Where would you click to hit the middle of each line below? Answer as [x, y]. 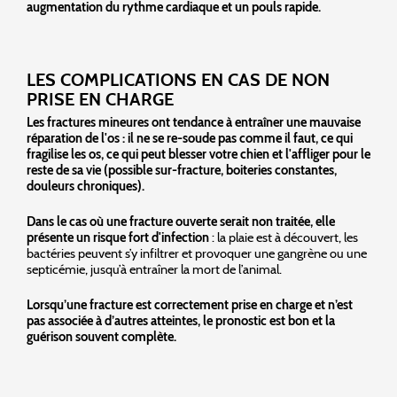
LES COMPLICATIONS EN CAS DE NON [178, 79]
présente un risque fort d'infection [118, 237]
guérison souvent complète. [101, 336]
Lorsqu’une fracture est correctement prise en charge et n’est [190, 304]
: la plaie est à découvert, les [284, 237]
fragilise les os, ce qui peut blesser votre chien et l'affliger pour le [198, 154]
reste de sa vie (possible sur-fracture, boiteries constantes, [182, 170]
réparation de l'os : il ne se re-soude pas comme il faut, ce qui [190, 138]
